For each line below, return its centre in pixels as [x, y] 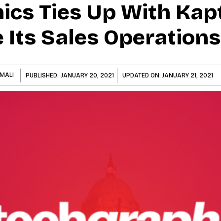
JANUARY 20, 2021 [88, 75]
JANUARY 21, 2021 [188, 75]
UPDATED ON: [142, 75]
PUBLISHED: [42, 75]
